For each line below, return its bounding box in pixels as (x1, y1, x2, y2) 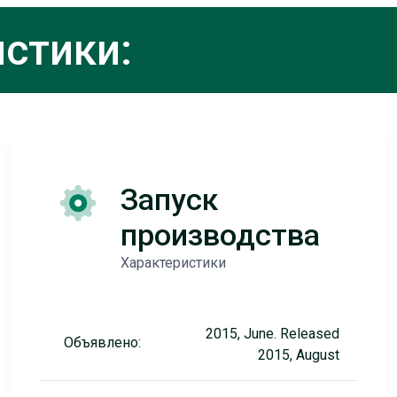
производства (120, 217, 320, 253)
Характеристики (120, 254, 226, 271)
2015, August (257, 346, 339, 363)
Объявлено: (63, 334, 141, 351)
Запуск (120, 182, 218, 217)
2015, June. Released (205, 325, 339, 342)
